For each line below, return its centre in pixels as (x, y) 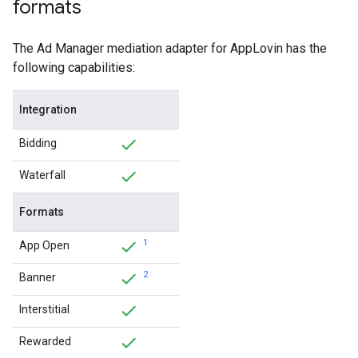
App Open (44, 245)
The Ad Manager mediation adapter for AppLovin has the (170, 48)
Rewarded (45, 341)
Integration (48, 109)
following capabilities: (74, 68)
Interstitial (44, 309)
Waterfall (42, 175)
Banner (38, 277)
